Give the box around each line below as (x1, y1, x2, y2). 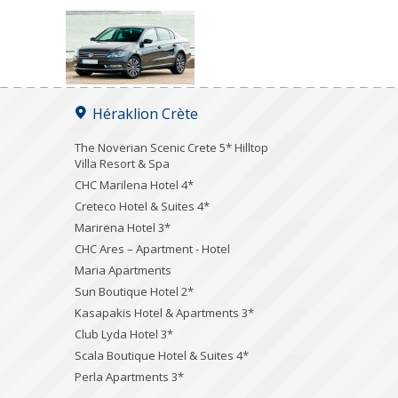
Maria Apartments (75, 261, 171, 278)
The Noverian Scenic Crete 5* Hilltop (75, 139, 268, 155)
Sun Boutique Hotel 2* (75, 283, 194, 299)
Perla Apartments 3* (75, 368, 184, 385)
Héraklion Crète (92, 103, 198, 123)
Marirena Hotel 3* (75, 219, 171, 235)
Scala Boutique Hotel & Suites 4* (75, 346, 249, 363)
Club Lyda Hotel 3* (75, 325, 173, 342)
